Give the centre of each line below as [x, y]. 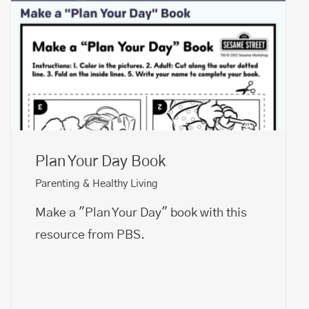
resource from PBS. [90, 235]
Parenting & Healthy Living [97, 183]
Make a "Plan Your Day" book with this [141, 213]
